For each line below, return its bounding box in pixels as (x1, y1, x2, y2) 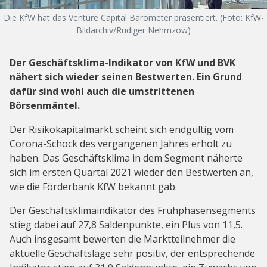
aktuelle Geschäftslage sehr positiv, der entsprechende (10, 247, 255, 260)
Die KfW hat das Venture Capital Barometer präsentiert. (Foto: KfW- (3, 12, 264, 23)
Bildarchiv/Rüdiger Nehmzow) (76, 24, 191, 36)
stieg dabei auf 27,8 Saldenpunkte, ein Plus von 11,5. (10, 218, 243, 231)
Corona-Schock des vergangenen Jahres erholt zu (10, 137, 232, 150)
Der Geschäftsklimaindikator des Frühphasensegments (10, 204, 256, 217)
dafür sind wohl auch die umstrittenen (10, 85, 194, 98)
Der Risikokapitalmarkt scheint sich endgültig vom (10, 123, 234, 136)
